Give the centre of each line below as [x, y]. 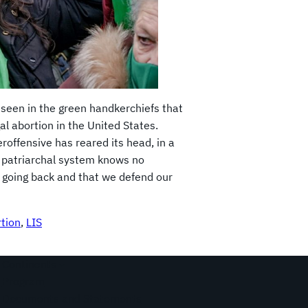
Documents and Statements [71, 299]
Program [23, 282]
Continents [29, 264]
